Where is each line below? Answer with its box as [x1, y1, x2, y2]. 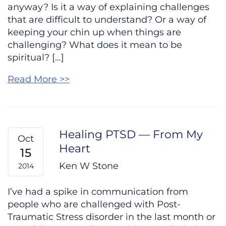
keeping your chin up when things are [8, 27, 181, 38]
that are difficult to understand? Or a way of [8, 14, 206, 26]
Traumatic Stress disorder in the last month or [8, 211, 215, 223]
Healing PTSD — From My [59, 127, 203, 142]
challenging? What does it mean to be [8, 39, 182, 51]
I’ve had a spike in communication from [8, 186, 188, 198]
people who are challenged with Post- [8, 199, 181, 210]
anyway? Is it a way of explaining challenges [8, 2, 209, 13]
